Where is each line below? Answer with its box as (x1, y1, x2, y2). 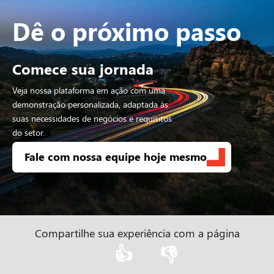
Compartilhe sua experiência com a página (34, 225, 240, 240)
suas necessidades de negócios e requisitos (12, 112, 172, 124)
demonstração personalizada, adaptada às (12, 98, 168, 110)
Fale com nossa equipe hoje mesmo (24, 149, 207, 165)
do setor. (12, 126, 45, 138)
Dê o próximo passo (12, 14, 241, 47)
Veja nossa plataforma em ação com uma (12, 84, 165, 96)
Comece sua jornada (12, 58, 154, 78)
